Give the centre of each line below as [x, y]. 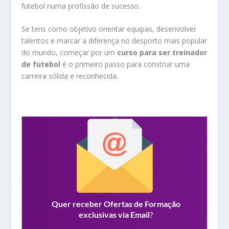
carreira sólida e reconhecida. [70, 76]
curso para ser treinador [162, 53]
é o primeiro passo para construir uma [125, 64]
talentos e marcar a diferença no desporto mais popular [114, 41]
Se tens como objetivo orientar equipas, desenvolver [109, 29]
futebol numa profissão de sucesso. [81, 6]
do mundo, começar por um [70, 53]
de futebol [41, 64]
